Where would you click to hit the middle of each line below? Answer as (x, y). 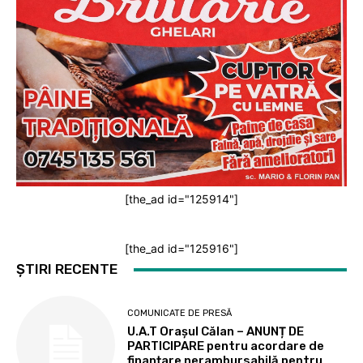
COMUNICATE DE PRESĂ (180, 313)
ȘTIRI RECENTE (67, 269)
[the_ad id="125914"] (181, 199)
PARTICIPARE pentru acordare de (226, 346)
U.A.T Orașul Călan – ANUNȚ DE (216, 331)
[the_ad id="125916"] (181, 249)
